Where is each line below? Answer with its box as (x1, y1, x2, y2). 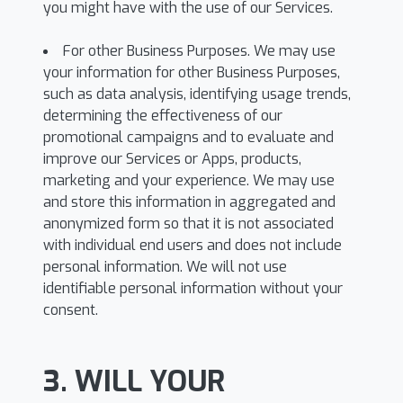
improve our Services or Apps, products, (43, 149, 301, 168)
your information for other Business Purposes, (43, 63, 340, 82)
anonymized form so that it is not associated (43, 214, 334, 233)
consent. (43, 300, 98, 319)
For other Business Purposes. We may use (63, 41, 336, 60)
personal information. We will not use (43, 257, 287, 276)
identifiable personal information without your (43, 279, 343, 298)
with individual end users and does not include (43, 236, 342, 255)
